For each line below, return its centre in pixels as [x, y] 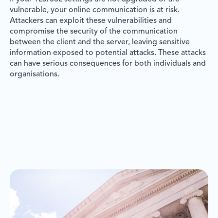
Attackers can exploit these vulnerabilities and [91, 21]
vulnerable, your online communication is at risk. [95, 10]
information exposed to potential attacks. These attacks [108, 53]
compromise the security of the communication [94, 31]
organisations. [35, 74]
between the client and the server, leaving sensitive [100, 42]
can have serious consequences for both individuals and [108, 64]
